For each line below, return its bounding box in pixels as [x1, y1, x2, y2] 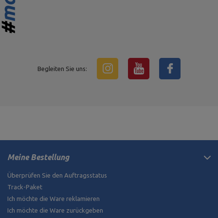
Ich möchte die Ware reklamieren [7, 195, 100, 202]
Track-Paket [7, 183, 42, 191]
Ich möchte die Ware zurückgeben [7, 207, 103, 214]
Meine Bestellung [7, 153, 69, 162]
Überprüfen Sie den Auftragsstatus [7, 172, 107, 179]
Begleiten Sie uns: [37, 65, 87, 73]
